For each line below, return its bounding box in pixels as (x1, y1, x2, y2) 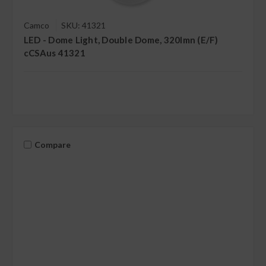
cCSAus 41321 (23, 47, 85, 58)
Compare (34, 140, 71, 150)
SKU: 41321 (61, 20, 106, 30)
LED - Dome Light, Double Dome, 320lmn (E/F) (23, 34, 218, 45)
